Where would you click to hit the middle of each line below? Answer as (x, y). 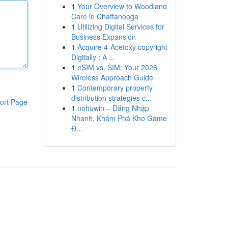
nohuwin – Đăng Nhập (113, 108)
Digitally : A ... (93, 57)
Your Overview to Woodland (122, 6)
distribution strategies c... (111, 98)
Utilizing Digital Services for (121, 26)
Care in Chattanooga (105, 16)
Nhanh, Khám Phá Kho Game (119, 118)
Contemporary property (115, 88)
